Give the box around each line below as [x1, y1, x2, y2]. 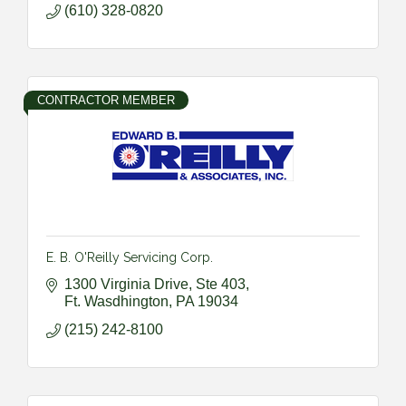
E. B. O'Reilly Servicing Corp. [46, 249, 213, 265]
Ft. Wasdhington [64, 293, 169, 309]
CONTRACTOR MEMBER [37, 92, 175, 107]
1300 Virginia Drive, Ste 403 [64, 275, 246, 292]
